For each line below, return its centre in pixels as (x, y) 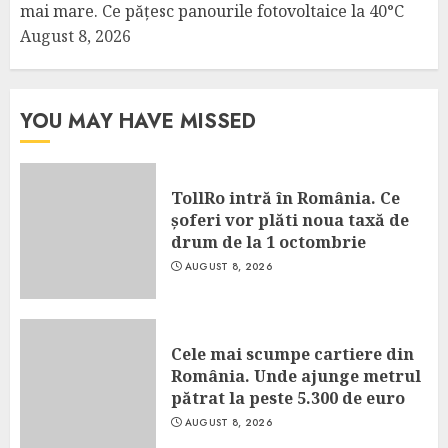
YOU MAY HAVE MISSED (138, 121)
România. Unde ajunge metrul (296, 376)
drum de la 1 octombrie (268, 242)
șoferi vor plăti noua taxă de (290, 220)
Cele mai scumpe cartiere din (292, 354)
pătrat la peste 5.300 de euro (288, 398)
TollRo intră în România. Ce (285, 198)
